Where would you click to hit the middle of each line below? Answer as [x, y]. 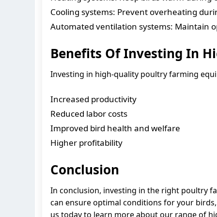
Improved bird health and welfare [115, 128]
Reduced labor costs [89, 113]
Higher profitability [86, 142]
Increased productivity [93, 99]
